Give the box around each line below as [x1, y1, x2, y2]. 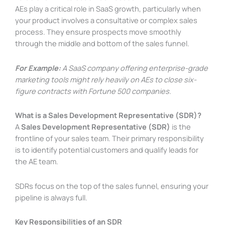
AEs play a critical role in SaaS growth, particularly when [15, 4, 201, 14]
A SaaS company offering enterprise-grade [61, 62, 208, 73]
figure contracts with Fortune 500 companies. [15, 85, 171, 96]
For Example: [15, 62, 61, 73]
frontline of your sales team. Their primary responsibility [15, 133, 204, 144]
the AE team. [15, 156, 60, 167]
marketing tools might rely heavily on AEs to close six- [15, 74, 196, 84]
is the [170, 122, 191, 132]
